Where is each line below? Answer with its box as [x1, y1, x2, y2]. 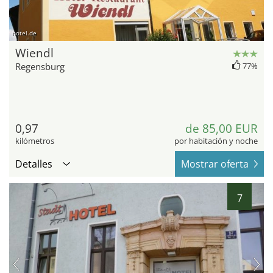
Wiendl [15, 45, 54, 62]
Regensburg [15, 60, 65, 73]
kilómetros [15, 135, 54, 147]
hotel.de [12, 29, 37, 38]
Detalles [15, 157, 52, 171]
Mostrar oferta [181, 157, 249, 171]
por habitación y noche [174, 135, 258, 147]
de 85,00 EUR [185, 121, 258, 137]
